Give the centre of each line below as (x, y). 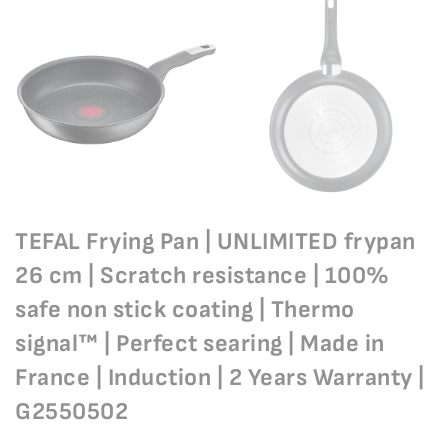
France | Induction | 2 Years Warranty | (220, 377)
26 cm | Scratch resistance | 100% (202, 275)
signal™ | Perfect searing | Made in (200, 343)
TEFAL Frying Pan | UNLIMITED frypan (215, 241)
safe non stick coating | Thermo (185, 309)
